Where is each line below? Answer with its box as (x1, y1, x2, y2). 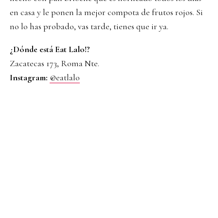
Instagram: (10, 72, 48, 83)
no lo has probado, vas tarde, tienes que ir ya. (10, 20, 168, 32)
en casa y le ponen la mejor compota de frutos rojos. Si (10, 6, 203, 18)
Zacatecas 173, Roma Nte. (10, 57, 99, 69)
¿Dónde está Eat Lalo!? (10, 43, 90, 54)
